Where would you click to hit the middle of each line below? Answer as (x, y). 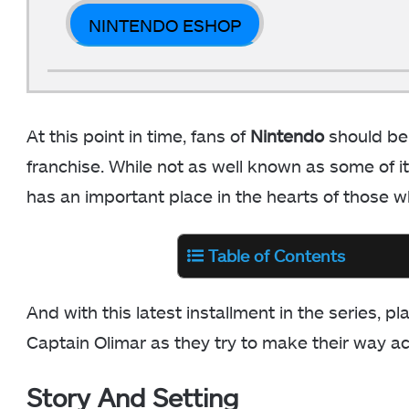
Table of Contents (277, 255)
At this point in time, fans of (138, 135)
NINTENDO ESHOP (165, 25)
